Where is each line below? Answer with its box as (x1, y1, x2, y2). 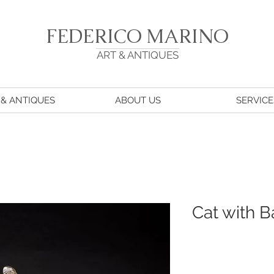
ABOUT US (114, 95, 161, 106)
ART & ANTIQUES (97, 49, 179, 61)
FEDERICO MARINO (46, 24, 228, 48)
